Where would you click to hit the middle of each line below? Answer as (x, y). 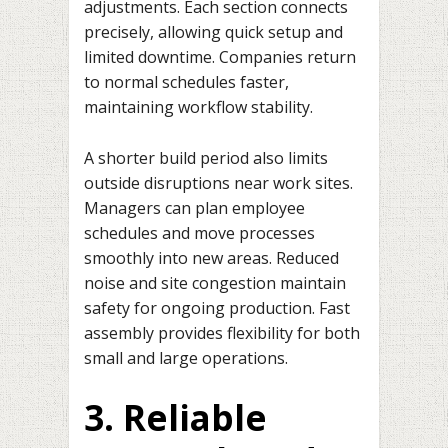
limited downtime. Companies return (220, 57)
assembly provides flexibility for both (222, 332)
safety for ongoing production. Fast (217, 307)
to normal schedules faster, (186, 82)
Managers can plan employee (194, 207)
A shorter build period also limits (206, 157)
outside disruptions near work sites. (218, 182)
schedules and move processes (199, 232)
